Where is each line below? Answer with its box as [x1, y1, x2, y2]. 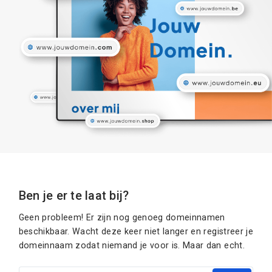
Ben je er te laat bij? [18, 188, 129, 203]
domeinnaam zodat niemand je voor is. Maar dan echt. [18, 240, 245, 250]
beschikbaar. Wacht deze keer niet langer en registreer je [18, 226, 253, 236]
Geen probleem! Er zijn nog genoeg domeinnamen [18, 212, 225, 222]
